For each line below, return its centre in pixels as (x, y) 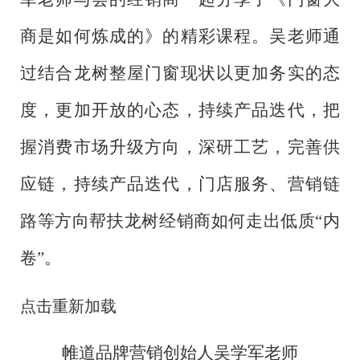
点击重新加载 (68, 307)
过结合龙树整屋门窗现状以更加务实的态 (180, 74)
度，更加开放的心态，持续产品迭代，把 (180, 110)
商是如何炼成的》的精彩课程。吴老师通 (180, 37)
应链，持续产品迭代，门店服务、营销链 (180, 184)
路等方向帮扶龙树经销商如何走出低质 (168, 221)
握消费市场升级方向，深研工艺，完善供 (180, 147)
